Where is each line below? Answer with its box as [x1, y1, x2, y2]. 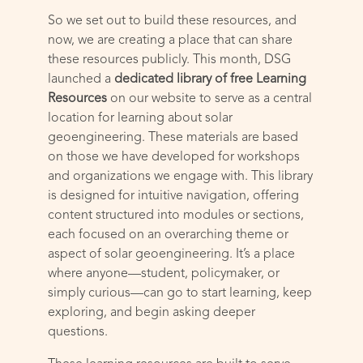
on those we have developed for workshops [48, 151, 301, 164]
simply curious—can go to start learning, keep [48, 287, 313, 301]
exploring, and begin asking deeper [48, 306, 256, 320]
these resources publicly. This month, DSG [48, 53, 292, 67]
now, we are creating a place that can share [48, 34, 293, 48]
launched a [48, 73, 115, 87]
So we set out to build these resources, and [48, 15, 297, 28]
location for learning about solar [48, 112, 233, 126]
